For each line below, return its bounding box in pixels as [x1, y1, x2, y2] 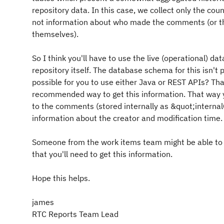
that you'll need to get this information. [32, 149, 172, 159]
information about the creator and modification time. [32, 113, 222, 123]
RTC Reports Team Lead [32, 209, 118, 219]
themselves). [32, 29, 78, 39]
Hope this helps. [32, 173, 90, 183]
